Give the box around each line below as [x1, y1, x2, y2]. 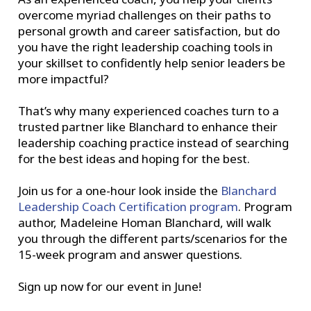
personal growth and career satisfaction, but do [18, 23, 280, 39]
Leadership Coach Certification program [18, 199, 239, 215]
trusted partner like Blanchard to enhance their [18, 119, 278, 135]
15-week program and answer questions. [18, 246, 243, 262]
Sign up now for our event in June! [18, 278, 202, 294]
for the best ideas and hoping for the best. [18, 151, 251, 167]
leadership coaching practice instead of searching [18, 135, 289, 151]
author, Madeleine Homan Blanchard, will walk [18, 215, 272, 230]
